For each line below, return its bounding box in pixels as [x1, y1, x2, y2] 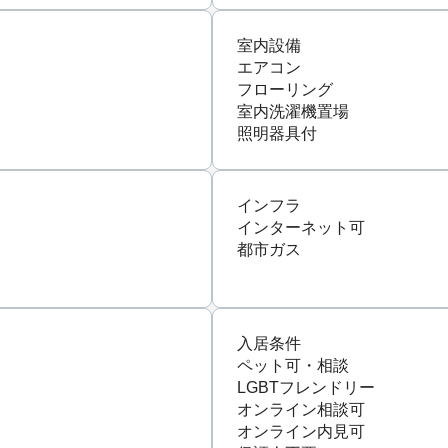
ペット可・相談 [237, 356, 349, 374]
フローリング [237, 80, 333, 98]
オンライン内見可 [237, 422, 365, 440]
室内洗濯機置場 [237, 102, 349, 120]
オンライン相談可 [237, 400, 365, 418]
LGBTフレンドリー [237, 378, 375, 396]
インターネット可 [237, 218, 365, 236]
